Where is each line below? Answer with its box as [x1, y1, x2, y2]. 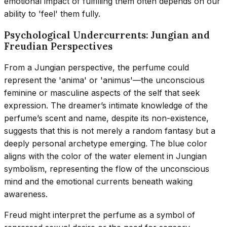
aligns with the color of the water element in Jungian [4, 151, 207, 162]
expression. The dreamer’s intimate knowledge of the [4, 100, 208, 111]
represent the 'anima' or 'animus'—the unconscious [4, 75, 205, 86]
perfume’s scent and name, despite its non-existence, [4, 113, 209, 124]
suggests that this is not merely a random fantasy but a [4, 126, 215, 136]
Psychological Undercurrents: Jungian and [4, 29, 210, 42]
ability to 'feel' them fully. [4, 8, 100, 19]
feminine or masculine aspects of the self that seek [4, 88, 200, 98]
